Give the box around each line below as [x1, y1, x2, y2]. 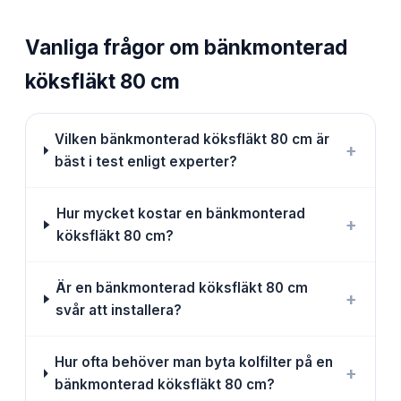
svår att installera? [55, 302, 183, 320]
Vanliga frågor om [25, 35, 204, 60]
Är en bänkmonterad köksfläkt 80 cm [55, 279, 309, 297]
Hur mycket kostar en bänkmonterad [55, 205, 305, 223]
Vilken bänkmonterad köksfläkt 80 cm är [55, 131, 330, 149]
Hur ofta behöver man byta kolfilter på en [54, 354, 333, 371]
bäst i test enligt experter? [55, 153, 238, 171]
